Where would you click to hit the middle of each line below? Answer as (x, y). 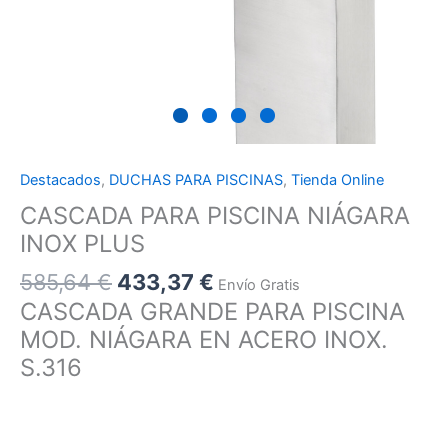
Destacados (60, 180)
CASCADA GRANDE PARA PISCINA (212, 312)
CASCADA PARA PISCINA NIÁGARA (215, 215)
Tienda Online (337, 180)
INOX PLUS (82, 243)
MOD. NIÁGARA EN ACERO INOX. (204, 340)
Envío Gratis (259, 284)
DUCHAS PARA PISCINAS (196, 180)
